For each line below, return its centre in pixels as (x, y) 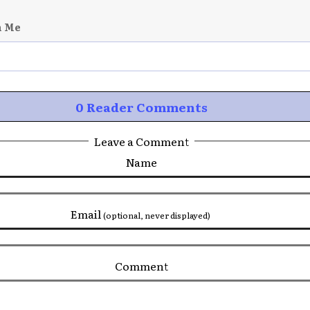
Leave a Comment (141, 142)
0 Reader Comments (141, 107)
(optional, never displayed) (156, 215)
